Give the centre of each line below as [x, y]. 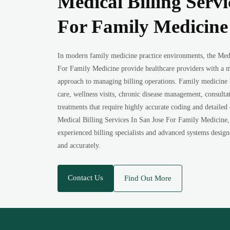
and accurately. [79, 146]
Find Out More [148, 178]
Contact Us [86, 178]
